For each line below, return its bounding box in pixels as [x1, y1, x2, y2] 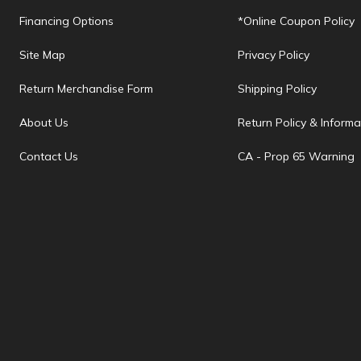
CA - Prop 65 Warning [238, 149, 355, 164]
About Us [19, 115, 68, 130]
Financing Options [19, 14, 114, 28]
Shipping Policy [238, 81, 317, 96]
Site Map [19, 48, 65, 62]
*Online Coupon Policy [238, 14, 355, 28]
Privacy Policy [238, 48, 310, 62]
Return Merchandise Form [19, 81, 153, 96]
